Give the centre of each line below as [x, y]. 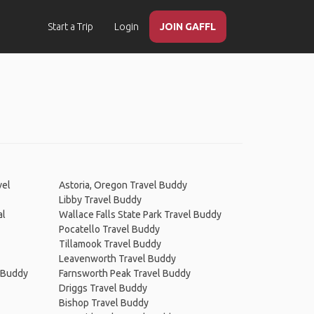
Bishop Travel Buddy [103, 303]
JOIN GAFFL [188, 27]
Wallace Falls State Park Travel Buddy [140, 214]
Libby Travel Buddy [100, 200]
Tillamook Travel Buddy [110, 244]
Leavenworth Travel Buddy [117, 259]
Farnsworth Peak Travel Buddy [124, 273]
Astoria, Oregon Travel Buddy [123, 185]
